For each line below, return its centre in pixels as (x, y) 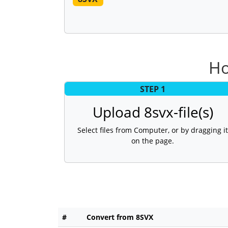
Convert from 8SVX (120, 217)
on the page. (153, 141)
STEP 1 (153, 89)
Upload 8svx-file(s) (153, 112)
